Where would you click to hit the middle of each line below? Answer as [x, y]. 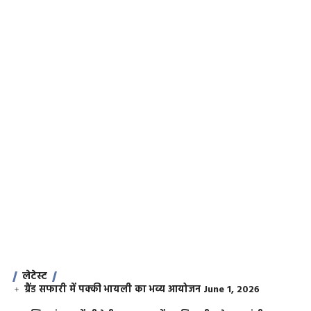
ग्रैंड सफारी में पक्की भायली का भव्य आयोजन [113, 290]
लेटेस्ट [35, 277]
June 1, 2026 [232, 290]
